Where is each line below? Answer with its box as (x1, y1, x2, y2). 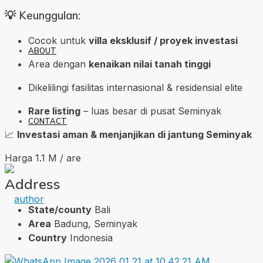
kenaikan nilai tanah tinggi (89, 58, 211, 70)
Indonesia (70, 231, 113, 244)
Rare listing (28, 105, 80, 117)
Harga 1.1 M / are (5, 152, 81, 164)
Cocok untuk (28, 35, 89, 47)
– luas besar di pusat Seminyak (80, 105, 221, 117)
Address (5, 175, 60, 193)
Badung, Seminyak (54, 217, 137, 230)
